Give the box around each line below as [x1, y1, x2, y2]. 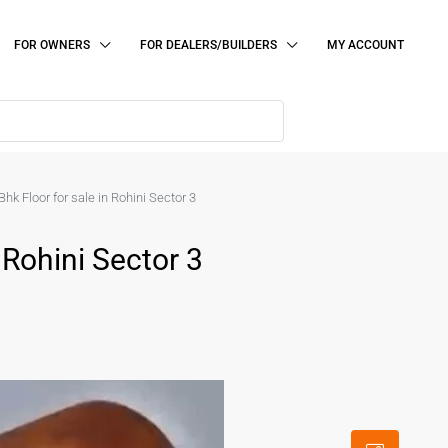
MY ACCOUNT [327, 38, 404, 52]
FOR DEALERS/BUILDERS [140, 38, 277, 52]
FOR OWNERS [14, 38, 90, 52]
